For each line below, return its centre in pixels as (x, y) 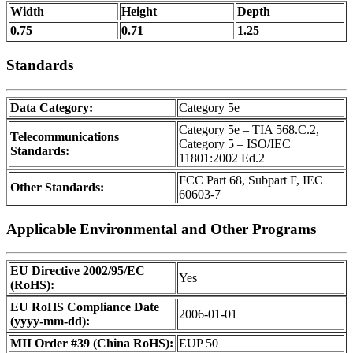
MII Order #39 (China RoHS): (92, 344)
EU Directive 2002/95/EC (78, 271)
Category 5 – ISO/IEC (235, 143)
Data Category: (52, 107)
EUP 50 (199, 344)
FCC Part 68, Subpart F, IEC (251, 180)
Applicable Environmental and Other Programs (161, 229)
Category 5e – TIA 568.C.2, (249, 129)
